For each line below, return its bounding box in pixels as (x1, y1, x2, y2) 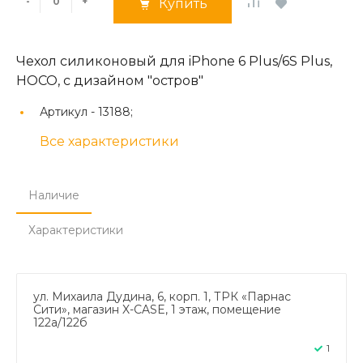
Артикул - (40, 104, 98, 119)
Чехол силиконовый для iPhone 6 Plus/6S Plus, (16, 53, 332, 69)
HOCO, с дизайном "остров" (16, 72, 203, 88)
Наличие (28, 187, 79, 203)
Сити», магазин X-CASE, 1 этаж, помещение (33, 301, 281, 317)
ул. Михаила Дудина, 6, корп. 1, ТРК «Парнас (33, 288, 291, 304)
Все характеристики (40, 133, 179, 149)
